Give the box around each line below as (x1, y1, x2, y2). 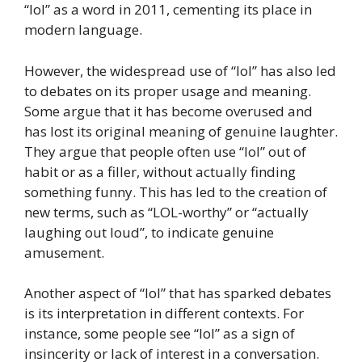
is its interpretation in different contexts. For (24, 304, 304, 322)
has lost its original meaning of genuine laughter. (24, 121, 338, 141)
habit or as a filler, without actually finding (24, 162, 296, 181)
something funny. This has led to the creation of (24, 182, 327, 201)
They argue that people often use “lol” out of (24, 141, 306, 161)
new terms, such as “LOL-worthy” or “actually (24, 202, 309, 221)
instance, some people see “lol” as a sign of (24, 324, 295, 343)
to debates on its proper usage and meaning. (24, 81, 311, 100)
